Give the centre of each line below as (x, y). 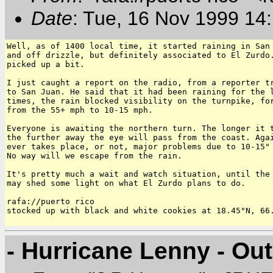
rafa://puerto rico (51, 202)
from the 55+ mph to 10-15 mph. (80, 110)
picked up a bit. (46, 65)
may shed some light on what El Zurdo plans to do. (126, 183)
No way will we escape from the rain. (94, 156)
